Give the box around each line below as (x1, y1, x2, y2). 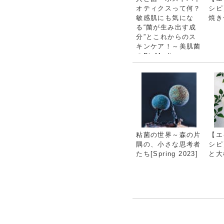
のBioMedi (136, 51, 172, 59)
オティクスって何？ (136, 4, 201, 12)
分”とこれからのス (136, 32, 196, 40)
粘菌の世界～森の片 (136, 130, 201, 138)
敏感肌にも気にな (136, 13, 194, 21)
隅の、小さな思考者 (136, 140, 201, 148)
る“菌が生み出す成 (136, 23, 196, 31)
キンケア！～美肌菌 (136, 42, 201, 50)
